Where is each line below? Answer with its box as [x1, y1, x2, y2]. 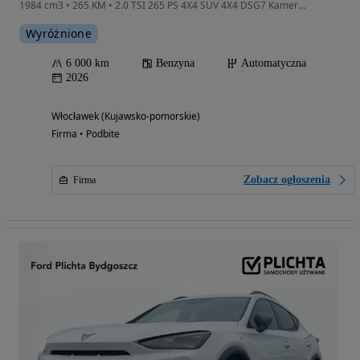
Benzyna [156, 57, 194, 69]
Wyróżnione [26, 26, 92, 41]
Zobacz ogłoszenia [243, 174, 330, 186]
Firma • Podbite [51, 127, 120, 141]
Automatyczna [241, 57, 306, 69]
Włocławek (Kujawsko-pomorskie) [51, 109, 200, 123]
